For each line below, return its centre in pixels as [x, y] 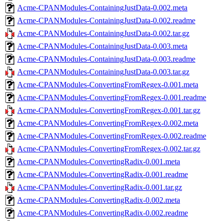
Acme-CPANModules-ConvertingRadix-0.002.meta [99, 200]
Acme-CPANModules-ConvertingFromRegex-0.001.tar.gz [109, 110]
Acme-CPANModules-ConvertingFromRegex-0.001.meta [108, 84]
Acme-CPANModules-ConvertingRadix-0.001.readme [103, 174]
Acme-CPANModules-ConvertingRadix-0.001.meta [99, 161]
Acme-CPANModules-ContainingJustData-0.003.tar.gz [103, 72]
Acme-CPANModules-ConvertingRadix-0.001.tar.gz [100, 187]
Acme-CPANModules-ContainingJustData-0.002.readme [106, 20]
